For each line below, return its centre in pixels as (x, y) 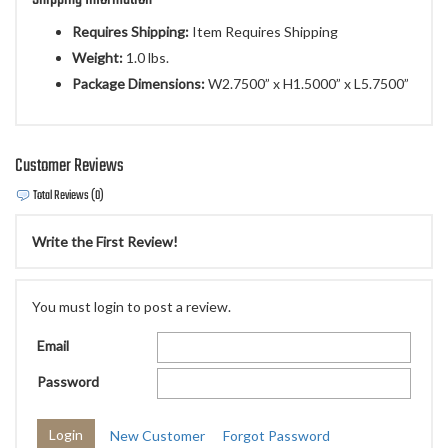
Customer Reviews (69, 167)
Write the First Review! (105, 242)
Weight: (97, 58)
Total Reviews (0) (67, 196)
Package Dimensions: (138, 84)
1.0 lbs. (146, 58)
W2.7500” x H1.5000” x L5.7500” (307, 84)
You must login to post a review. (131, 307)
